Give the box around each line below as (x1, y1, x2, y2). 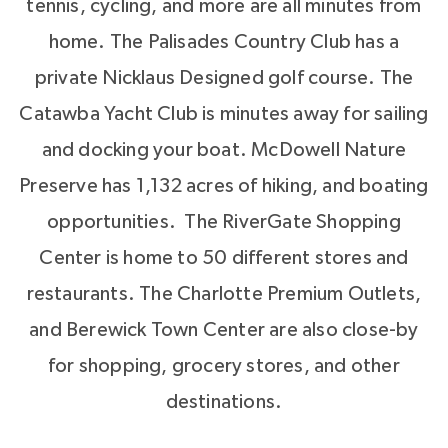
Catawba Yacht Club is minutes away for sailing (19, 104, 429, 125)
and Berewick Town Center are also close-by (29, 320, 419, 341)
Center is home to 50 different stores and (39, 248, 409, 269)
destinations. (165, 392, 283, 413)
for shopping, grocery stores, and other (48, 356, 400, 377)
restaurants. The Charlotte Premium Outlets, (26, 284, 422, 305)
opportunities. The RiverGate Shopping (47, 212, 401, 233)
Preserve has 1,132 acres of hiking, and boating (19, 176, 429, 197)
